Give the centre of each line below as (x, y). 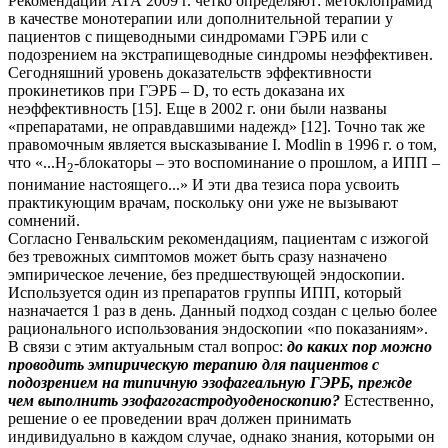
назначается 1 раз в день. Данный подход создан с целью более (222, 311)
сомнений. (44, 221)
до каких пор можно (359, 347)
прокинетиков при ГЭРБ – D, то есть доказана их (176, 91)
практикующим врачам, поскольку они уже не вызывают (203, 203)
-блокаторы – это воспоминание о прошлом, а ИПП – (257, 163)
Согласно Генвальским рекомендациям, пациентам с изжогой (218, 239)
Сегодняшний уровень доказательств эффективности (190, 73)
